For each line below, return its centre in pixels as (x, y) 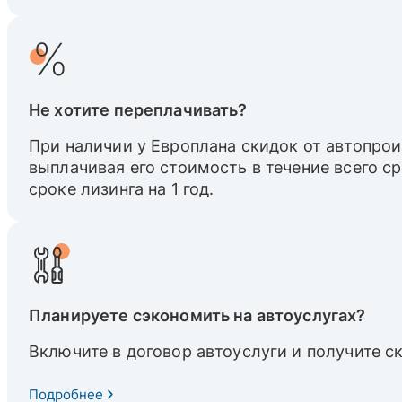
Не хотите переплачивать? (138, 110)
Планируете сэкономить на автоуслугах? (197, 315)
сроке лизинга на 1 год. (122, 189)
